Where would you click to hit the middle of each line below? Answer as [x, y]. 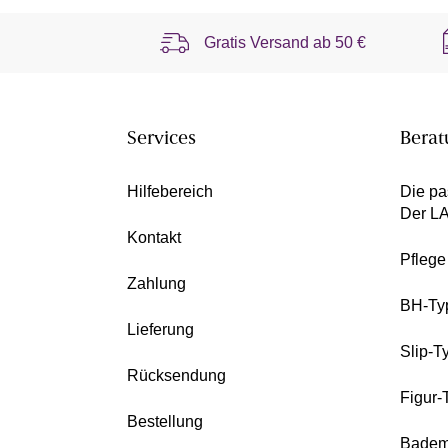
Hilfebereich [170, 192]
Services [161, 140]
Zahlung [156, 284]
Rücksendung [176, 376]
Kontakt [154, 238]
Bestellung [165, 422]
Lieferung [160, 330]
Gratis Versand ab [270, 43]
